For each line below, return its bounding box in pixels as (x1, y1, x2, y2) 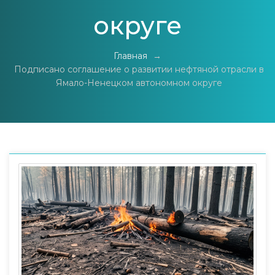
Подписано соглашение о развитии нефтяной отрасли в (14, 64, 264, 75)
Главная (114, 50, 147, 61)
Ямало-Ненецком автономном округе (56, 77, 222, 88)
